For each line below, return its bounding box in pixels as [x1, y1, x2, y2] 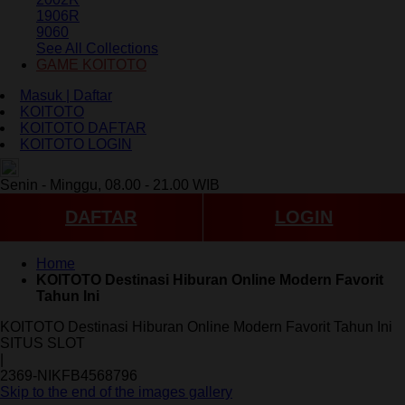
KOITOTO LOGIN [20, 136, 132, 152]
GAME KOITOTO [36, 56, 146, 72]
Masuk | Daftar [20, 87, 112, 103]
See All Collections [36, 40, 158, 56]
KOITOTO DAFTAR [20, 119, 146, 136]
